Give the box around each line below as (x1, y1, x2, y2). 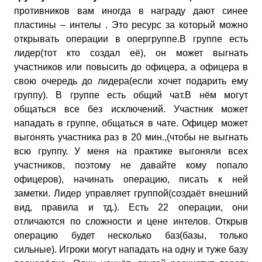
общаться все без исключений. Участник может (14, 104, 248, 114)
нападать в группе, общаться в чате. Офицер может (14, 118, 248, 128)
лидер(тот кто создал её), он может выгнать (14, 48, 248, 58)
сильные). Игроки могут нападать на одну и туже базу (14, 244, 248, 254)
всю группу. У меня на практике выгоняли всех (14, 146, 248, 156)
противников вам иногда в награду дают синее (14, 6, 248, 16)
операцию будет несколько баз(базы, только (14, 230, 248, 240)
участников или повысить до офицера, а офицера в (14, 62, 248, 72)
